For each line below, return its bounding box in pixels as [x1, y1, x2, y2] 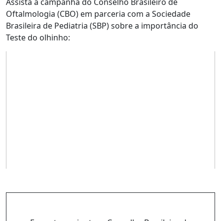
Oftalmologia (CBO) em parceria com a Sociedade [6, 8, 190, 19]
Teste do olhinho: [6, 32, 70, 43]
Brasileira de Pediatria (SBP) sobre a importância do [6, 20, 198, 31]
